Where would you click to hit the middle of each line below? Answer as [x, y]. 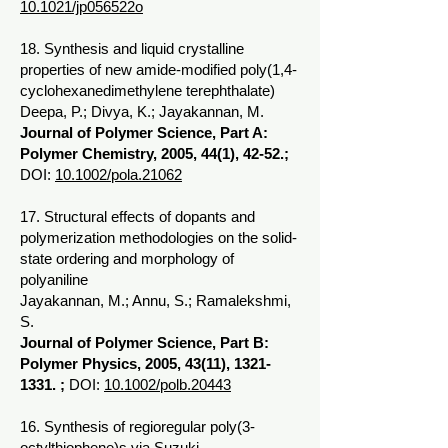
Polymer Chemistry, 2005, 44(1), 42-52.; [154, 153]
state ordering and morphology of [127, 258]
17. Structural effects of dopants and [137, 216]
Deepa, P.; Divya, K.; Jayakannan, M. [142, 111]
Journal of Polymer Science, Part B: [144, 342]
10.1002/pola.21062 [118, 174]
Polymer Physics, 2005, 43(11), [127, 363]
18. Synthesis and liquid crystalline [132, 48]
